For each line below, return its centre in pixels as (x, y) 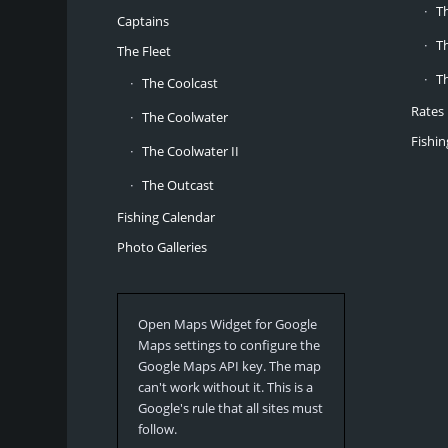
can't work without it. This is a (226, 387)
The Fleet (144, 51)
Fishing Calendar (166, 217)
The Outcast (178, 185)
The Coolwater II (191, 151)
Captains (143, 21)
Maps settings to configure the (229, 345)
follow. (158, 429)
